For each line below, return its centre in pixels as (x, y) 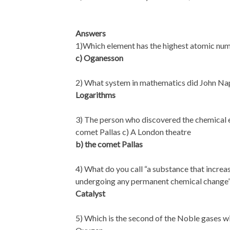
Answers (91, 33)
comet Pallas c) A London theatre (133, 131)
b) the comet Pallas (109, 144)
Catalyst (90, 193)
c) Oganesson (99, 57)
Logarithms (95, 94)
